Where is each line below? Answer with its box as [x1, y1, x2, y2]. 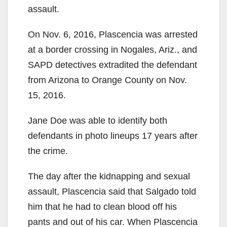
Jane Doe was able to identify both [28, 115, 167, 126]
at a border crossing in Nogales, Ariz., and [28, 44, 197, 55]
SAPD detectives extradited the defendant [28, 59, 197, 70]
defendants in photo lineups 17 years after [28, 130, 198, 141]
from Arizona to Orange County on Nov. [28, 74, 187, 85]
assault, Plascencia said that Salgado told [28, 186, 196, 197]
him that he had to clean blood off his [28, 201, 177, 212]
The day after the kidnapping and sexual [28, 171, 190, 181]
